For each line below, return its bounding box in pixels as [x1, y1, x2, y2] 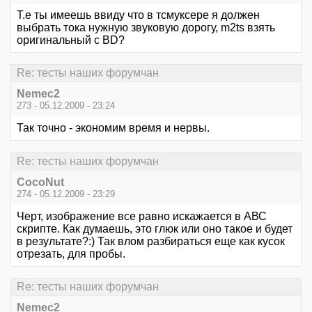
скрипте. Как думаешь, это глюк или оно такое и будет [17, 222, 292, 235]
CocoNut [17, 175, 64, 188]
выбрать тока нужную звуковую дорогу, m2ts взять [17, 22, 275, 33]
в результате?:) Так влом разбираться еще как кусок [17, 235, 285, 247]
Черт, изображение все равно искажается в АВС [17, 210, 267, 222]
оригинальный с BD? [17, 34, 125, 46]
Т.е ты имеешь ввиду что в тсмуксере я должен [17, 9, 260, 21]
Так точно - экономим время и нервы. [17, 122, 210, 134]
